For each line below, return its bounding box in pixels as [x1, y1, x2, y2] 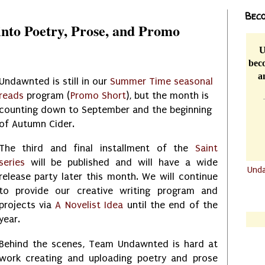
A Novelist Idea [55, 199, 124, 211]
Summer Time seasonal [109, 75, 213, 87]
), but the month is [125, 89, 209, 101]
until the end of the [123, 199, 218, 211]
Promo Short [70, 89, 126, 101]
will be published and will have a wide [24, 157, 218, 169]
